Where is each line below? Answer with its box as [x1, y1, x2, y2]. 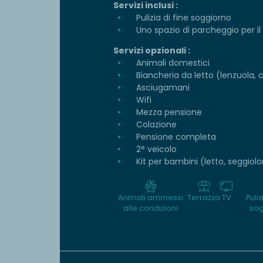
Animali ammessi [117, 193, 183, 203]
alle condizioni [123, 203, 178, 214]
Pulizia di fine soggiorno [134, 12, 231, 24]
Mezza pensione [134, 106, 202, 119]
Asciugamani [134, 82, 190, 94]
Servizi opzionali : [113, 45, 190, 57]
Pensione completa [134, 131, 216, 143]
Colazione [134, 119, 177, 131]
